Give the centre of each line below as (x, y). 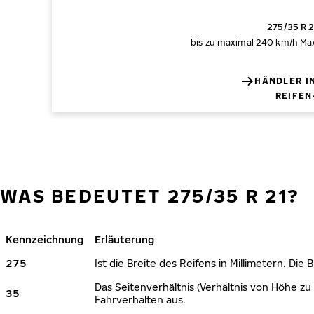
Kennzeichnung (45, 239)
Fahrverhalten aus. (140, 300)
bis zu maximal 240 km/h (244, 42)
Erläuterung (124, 239)
